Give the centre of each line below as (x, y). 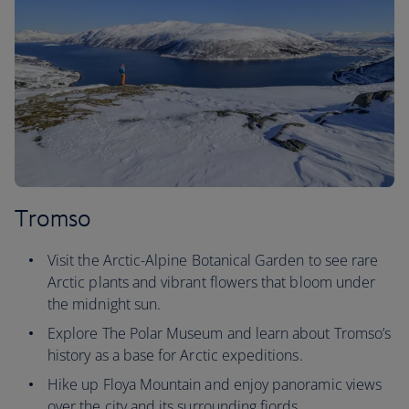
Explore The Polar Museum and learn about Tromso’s (220, 333)
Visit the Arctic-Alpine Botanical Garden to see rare (213, 260)
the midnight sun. (105, 304)
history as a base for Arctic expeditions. (175, 355)
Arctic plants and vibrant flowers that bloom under (212, 282)
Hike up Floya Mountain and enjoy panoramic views (215, 384)
